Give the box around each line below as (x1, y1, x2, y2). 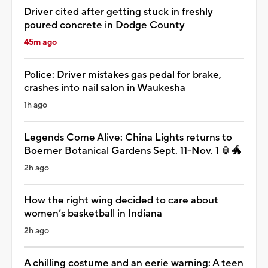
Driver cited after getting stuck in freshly (24, 5, 213, 19)
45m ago (24, 36, 57, 48)
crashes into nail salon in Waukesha (24, 81, 185, 95)
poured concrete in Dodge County (24, 18, 185, 32)
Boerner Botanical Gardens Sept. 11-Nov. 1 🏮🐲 (24, 144, 242, 157)
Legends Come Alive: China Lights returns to (24, 130, 232, 144)
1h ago (24, 99, 47, 111)
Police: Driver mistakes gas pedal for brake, (24, 68, 221, 81)
